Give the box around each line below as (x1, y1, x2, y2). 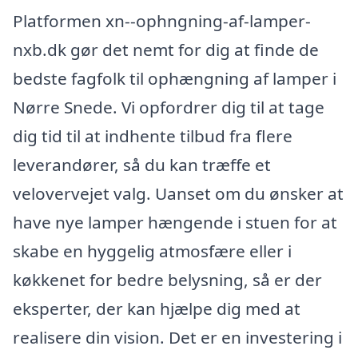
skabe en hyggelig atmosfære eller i (13, 240, 292, 263)
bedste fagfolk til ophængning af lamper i (13, 67, 336, 90)
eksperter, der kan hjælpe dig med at (13, 297, 300, 320)
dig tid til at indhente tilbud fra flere (13, 125, 292, 148)
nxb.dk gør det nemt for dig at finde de (13, 38, 319, 62)
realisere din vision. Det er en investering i (13, 326, 342, 349)
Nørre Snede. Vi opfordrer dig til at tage (13, 96, 324, 119)
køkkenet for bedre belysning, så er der (13, 268, 322, 292)
